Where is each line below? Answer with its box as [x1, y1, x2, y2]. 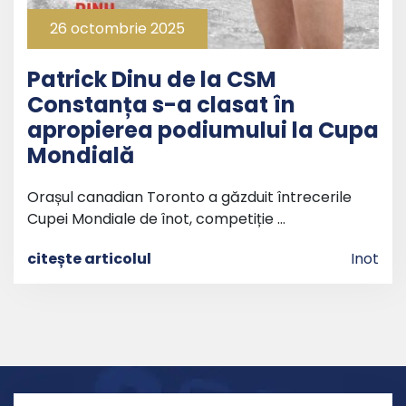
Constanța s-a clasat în [27, 89, 295, 120]
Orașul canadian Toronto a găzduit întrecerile [27, 186, 352, 208]
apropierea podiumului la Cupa [27, 114, 379, 145]
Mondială [27, 140, 134, 170]
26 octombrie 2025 [50, 17, 185, 39]
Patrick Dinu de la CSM [27, 63, 276, 94]
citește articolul [27, 247, 151, 269]
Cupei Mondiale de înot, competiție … [27, 208, 285, 229]
